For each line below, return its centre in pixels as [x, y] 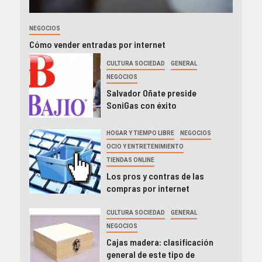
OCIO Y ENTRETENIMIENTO [145, 146]
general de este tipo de [150, 254]
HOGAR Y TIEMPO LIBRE [140, 133]
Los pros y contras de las [155, 175]
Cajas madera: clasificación [160, 242]
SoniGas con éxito [141, 105]
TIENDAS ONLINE [130, 160]
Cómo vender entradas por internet [97, 44]
